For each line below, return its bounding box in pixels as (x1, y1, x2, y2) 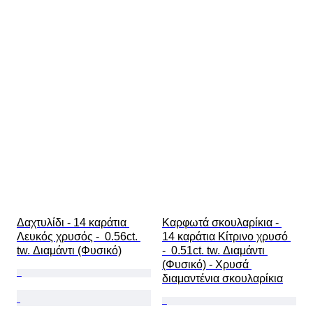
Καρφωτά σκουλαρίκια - (162, 217, 282, 229)
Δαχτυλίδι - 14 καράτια (17, 217, 129, 229)
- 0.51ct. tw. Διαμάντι (162, 245, 268, 257)
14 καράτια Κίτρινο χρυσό (162, 231, 291, 243)
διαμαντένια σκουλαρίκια (162, 272, 283, 285)
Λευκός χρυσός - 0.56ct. (17, 231, 140, 243)
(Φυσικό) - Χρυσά (162, 259, 252, 271)
